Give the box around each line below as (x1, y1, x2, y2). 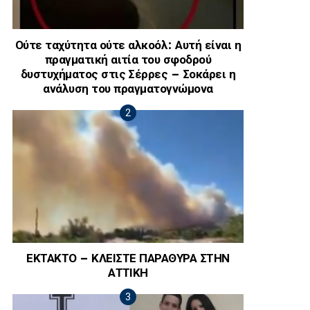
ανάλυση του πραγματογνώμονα (43, 82, 213, 95)
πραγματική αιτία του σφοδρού (44, 53, 212, 66)
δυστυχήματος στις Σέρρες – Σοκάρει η (20, 67, 236, 81)
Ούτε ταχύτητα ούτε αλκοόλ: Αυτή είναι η (15, 38, 241, 52)
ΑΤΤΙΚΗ (108, 266, 148, 280)
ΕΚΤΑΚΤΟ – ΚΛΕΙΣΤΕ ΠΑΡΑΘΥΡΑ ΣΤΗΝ (26, 252, 230, 266)
